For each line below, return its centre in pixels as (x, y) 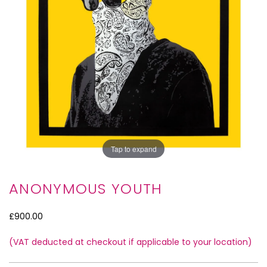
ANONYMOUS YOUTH (86, 189)
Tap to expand (133, 148)
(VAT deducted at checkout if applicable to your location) (131, 242)
